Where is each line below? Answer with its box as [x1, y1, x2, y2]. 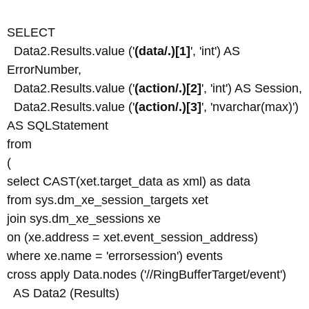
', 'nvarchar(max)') [201, 100, 299, 114]
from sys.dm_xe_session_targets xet [7, 193, 208, 207]
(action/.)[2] [134, 81, 201, 95]
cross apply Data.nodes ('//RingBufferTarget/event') [7, 268, 286, 281]
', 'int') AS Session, [201, 81, 302, 95]
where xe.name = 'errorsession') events [7, 249, 223, 263]
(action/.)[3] [134, 100, 201, 114]
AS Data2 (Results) [7, 286, 119, 300]
